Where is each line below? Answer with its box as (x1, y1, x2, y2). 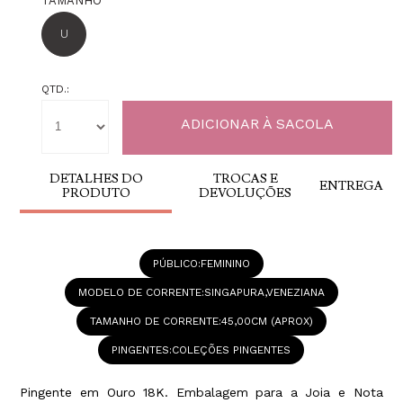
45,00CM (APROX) (220, 314, 313, 327)
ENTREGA (318, 177, 383, 194)
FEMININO (200, 256, 250, 270)
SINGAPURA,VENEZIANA (203, 285, 325, 299)
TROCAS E (212, 170, 278, 187)
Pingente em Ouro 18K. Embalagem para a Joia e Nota (20, 384, 383, 399)
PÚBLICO (152, 256, 198, 270)
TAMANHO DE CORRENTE (89, 314, 219, 327)
